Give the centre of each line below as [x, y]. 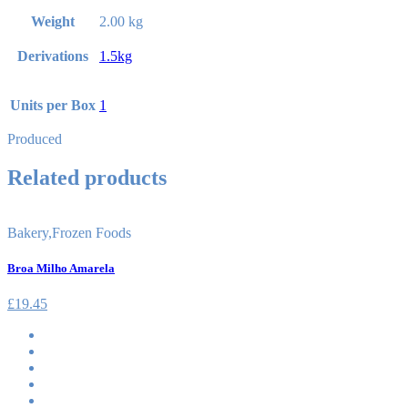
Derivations [53, 56]
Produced [35, 138]
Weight [53, 21]
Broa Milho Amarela [61, 268]
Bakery [28, 232]
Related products [87, 177]
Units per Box [53, 105]
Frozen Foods [92, 232]
